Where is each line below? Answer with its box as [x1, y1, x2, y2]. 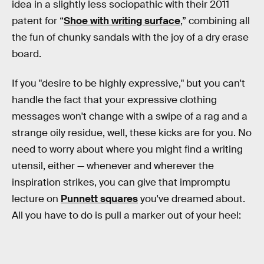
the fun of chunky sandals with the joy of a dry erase [12, 31, 249, 44]
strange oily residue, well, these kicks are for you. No [12, 126, 252, 139]
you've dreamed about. [138, 192, 245, 205]
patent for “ [12, 15, 64, 27]
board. [12, 48, 41, 60]
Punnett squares [61, 192, 138, 205]
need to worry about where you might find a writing [12, 143, 243, 156]
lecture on [12, 192, 61, 205]
